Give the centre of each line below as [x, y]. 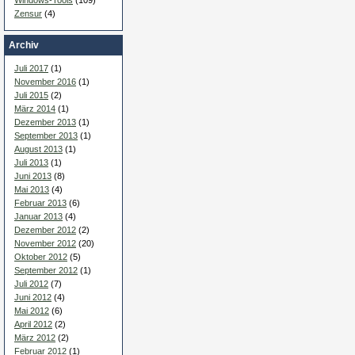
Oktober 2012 [41, 257]
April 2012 [33, 324]
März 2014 [35, 109]
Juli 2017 [31, 69]
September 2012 [46, 271]
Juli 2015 [31, 95]
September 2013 [46, 136]
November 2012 [45, 244]
